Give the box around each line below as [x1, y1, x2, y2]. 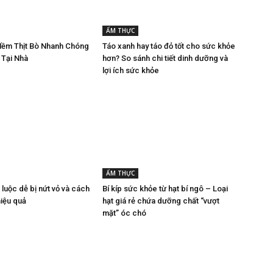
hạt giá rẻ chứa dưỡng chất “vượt [102, 196, 219, 205]
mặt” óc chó [102, 208, 146, 218]
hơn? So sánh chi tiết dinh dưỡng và [102, 53, 228, 63]
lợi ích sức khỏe [102, 65, 159, 75]
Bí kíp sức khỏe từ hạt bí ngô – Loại [102, 183, 228, 193]
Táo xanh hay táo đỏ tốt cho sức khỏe [102, 41, 235, 51]
